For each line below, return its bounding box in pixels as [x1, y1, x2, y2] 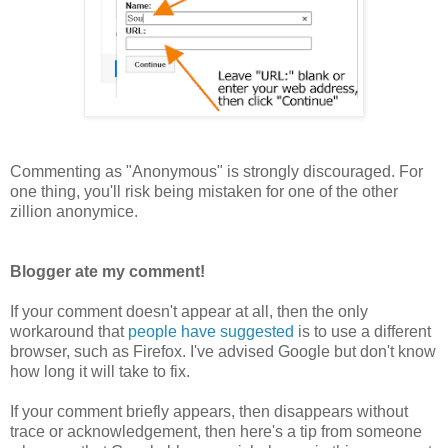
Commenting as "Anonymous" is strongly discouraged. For [10, 162, 423, 180]
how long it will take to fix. [10, 362, 190, 380]
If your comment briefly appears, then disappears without [10, 402, 408, 420]
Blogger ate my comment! [10, 262, 205, 280]
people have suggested [128, 322, 294, 340]
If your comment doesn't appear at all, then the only [10, 302, 368, 320]
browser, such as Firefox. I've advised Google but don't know [10, 342, 436, 360]
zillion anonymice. [10, 202, 138, 220]
